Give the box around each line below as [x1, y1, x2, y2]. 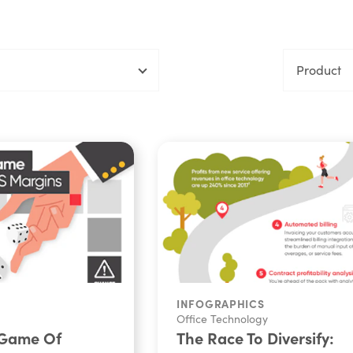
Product [296, 61, 341, 78]
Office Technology [176, 310, 268, 326]
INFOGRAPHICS [176, 295, 265, 311]
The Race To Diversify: [176, 326, 334, 348]
